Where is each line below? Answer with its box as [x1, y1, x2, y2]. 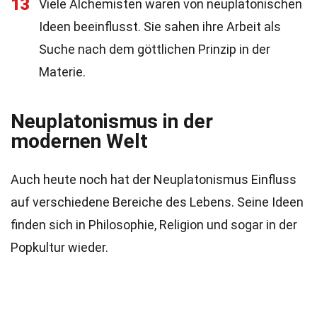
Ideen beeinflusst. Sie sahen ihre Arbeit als [39, 19, 281, 34]
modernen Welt [11, 129, 148, 153]
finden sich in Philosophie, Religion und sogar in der [11, 217, 297, 232]
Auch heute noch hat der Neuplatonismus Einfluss [11, 172, 296, 187]
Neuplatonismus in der [11, 110, 213, 133]
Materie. [39, 64, 86, 79]
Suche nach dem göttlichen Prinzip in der [39, 42, 270, 57]
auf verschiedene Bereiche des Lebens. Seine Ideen [11, 195, 304, 209]
